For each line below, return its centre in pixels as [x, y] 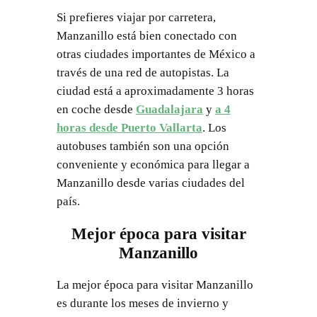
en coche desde [96, 109]
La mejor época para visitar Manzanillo [155, 285]
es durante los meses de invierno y [142, 304]
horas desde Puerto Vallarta [129, 127]
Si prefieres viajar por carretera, [136, 17]
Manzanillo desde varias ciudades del [150, 183]
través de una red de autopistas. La [143, 72]
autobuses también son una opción [143, 146]
